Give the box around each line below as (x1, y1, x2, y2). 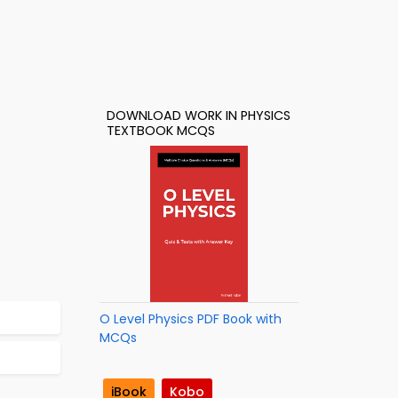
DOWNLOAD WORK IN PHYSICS (107, 107, 291, 124)
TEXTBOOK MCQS (107, 122, 215, 139)
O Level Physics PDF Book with (99, 310, 282, 328)
